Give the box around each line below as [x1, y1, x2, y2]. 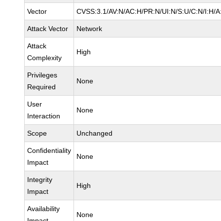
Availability [27, 205, 60, 213]
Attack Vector [27, 25, 69, 33]
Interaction [27, 112, 61, 120]
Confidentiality [27, 147, 72, 154]
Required [27, 83, 56, 91]
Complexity [27, 54, 62, 62]
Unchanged [76, 129, 113, 137]
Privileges [27, 71, 58, 79]
